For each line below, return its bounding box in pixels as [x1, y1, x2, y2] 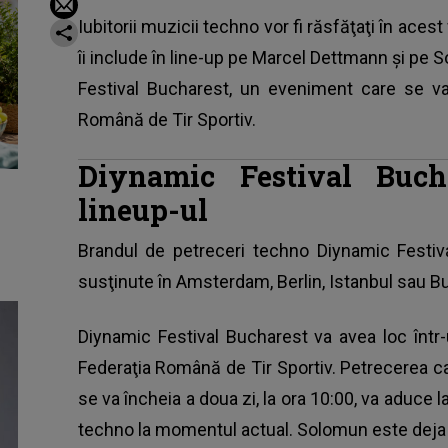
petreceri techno [173, 239, 309, 261]
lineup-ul [77, 190, 208, 229]
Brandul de [77, 239, 174, 261]
